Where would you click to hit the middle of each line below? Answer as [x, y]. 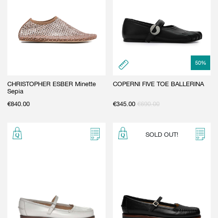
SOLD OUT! [162, 134]
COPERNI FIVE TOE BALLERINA [158, 84]
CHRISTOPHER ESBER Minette [52, 84]
